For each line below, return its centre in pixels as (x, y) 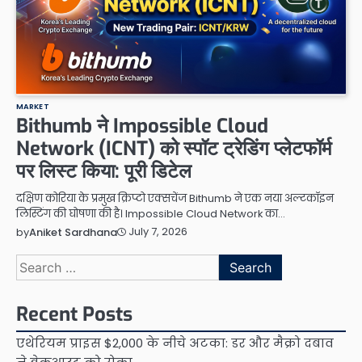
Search (38, 263)
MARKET (33, 106)
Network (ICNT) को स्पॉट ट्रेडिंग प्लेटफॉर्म (174, 148)
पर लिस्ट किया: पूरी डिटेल (104, 171)
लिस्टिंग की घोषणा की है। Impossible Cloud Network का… (151, 213)
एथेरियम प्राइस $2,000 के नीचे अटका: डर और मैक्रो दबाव (175, 343)
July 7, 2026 (158, 232)
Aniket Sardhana (73, 232)
